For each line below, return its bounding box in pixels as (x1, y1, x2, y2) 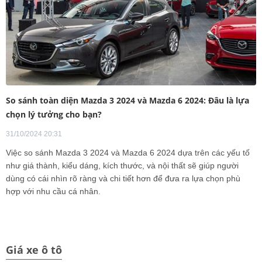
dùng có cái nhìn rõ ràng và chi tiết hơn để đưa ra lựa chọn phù (6, 174, 240, 184)
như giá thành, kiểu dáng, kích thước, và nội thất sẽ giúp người (6, 161, 239, 171)
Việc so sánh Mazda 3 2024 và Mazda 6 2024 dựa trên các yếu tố (6, 148, 250, 158)
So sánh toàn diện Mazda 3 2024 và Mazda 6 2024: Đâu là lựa (6, 95, 249, 106)
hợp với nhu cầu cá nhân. (6, 187, 101, 196)
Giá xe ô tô (6, 243, 62, 257)
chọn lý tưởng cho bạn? (6, 109, 102, 120)
